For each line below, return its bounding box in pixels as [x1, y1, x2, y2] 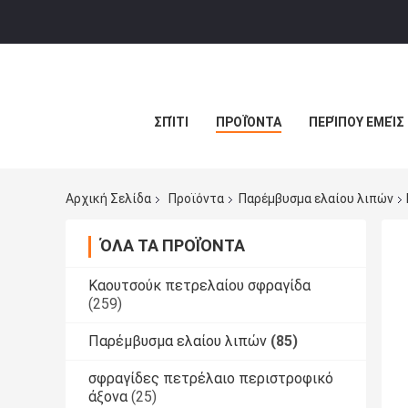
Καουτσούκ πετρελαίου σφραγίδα [88, 277, 311, 295]
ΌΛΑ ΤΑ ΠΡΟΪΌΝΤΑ [100, 236, 245, 256]
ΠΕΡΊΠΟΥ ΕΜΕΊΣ [309, 115, 404, 129]
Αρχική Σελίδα [66, 191, 151, 207]
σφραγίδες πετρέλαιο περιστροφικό [88, 370, 333, 388]
